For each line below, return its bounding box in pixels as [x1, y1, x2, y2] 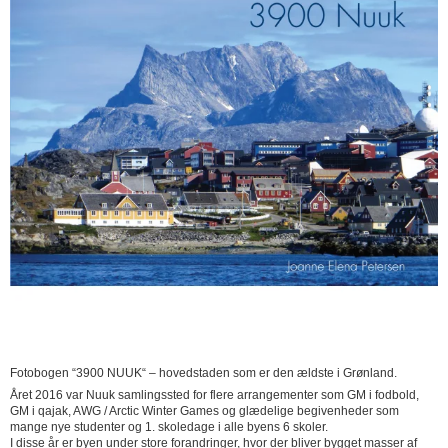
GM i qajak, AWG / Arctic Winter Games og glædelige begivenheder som [10, 404, 399, 419]
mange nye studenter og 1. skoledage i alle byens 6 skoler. [10, 420, 328, 435]
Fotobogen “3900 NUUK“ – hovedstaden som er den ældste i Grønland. [10, 366, 397, 381]
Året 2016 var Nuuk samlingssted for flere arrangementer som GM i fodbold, [10, 388, 419, 403]
